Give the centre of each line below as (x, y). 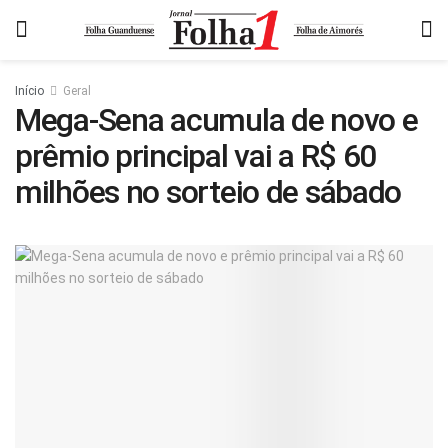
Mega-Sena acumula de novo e (216, 120)
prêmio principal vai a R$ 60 (196, 156)
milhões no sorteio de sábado (208, 192)
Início (29, 91)
